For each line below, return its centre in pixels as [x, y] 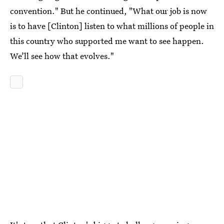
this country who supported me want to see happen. [107, 41]
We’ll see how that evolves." [62, 56]
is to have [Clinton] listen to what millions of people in [112, 26]
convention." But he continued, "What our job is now [108, 11]
